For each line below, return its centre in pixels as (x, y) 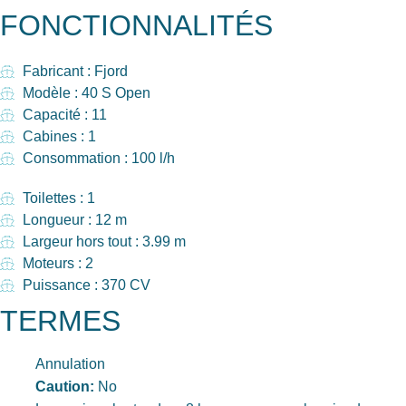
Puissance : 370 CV (87, 285)
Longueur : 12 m (75, 219)
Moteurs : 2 (58, 263)
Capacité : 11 (65, 114)
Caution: (65, 386)
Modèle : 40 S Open (87, 92)
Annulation (70, 363)
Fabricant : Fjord (75, 71)
